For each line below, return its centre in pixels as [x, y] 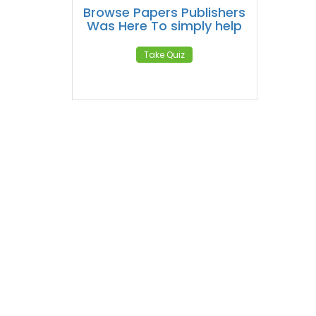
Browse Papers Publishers [165, 12]
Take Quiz [165, 55]
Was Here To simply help [165, 26]
